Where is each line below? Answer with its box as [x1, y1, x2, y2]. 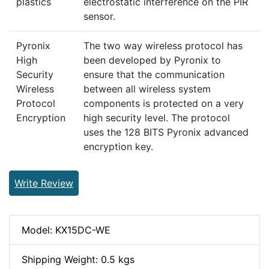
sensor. [83, 10, 115, 22]
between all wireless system [83, 82, 211, 95]
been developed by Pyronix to [83, 53, 221, 66]
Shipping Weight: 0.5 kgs [22, 253, 134, 265]
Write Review [14, 177, 73, 189]
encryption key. [83, 140, 153, 153]
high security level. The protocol [83, 111, 230, 124]
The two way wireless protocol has [83, 39, 243, 52]
